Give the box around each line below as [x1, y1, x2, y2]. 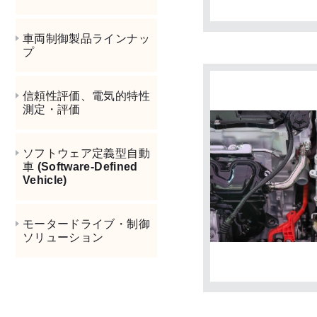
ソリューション [23, 231, 104, 244]
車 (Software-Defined [23, 161, 138, 173]
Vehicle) [23, 174, 67, 187]
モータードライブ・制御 [23, 218, 150, 231]
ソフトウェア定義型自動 [23, 147, 150, 160]
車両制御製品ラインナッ [23, 33, 150, 45]
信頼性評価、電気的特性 [23, 90, 150, 103]
